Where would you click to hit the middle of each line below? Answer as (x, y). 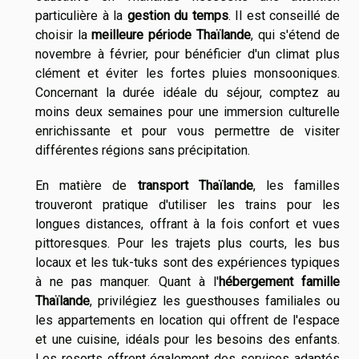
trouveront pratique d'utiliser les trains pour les (188, 204)
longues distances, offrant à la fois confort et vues (188, 224)
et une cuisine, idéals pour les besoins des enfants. (188, 339)
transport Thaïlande (195, 185)
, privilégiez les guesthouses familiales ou (215, 301)
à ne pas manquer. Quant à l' (127, 281)
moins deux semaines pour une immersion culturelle (188, 111)
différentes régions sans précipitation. (143, 150)
